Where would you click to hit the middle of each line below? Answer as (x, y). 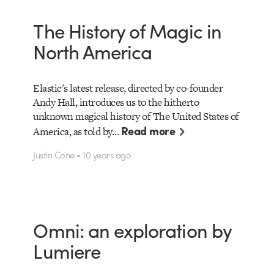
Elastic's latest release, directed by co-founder (128, 88)
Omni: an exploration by (132, 230)
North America (93, 51)
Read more (148, 130)
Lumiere (67, 251)
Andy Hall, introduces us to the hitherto (116, 102)
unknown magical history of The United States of (136, 116)
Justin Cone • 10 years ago (82, 155)
